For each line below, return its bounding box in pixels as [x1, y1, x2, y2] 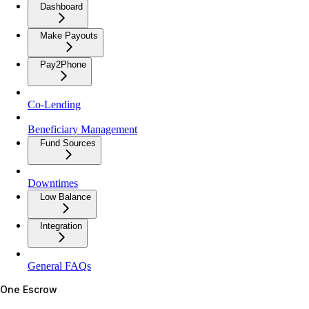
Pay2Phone [40, 59, 86, 70]
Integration [40, 220, 82, 231]
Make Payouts [40, 30, 98, 41]
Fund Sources [40, 137, 96, 148]
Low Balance [40, 191, 91, 202]
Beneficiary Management [28, 123, 137, 135]
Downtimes [28, 177, 78, 189]
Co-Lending [28, 98, 81, 110]
